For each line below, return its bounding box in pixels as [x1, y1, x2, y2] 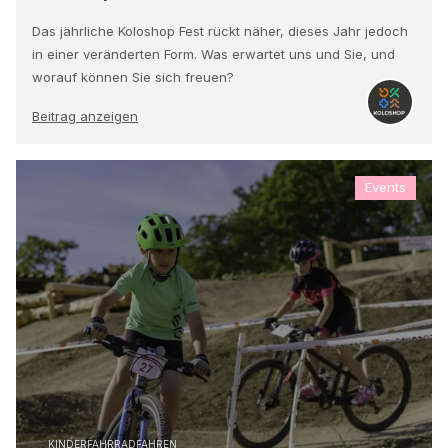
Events [365, 179, 406, 196]
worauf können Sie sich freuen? [32, 68, 234, 85]
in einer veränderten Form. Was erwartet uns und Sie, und [32, 45, 395, 62]
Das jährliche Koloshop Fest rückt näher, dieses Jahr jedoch [32, 22, 408, 39]
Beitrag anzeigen [32, 107, 138, 124]
